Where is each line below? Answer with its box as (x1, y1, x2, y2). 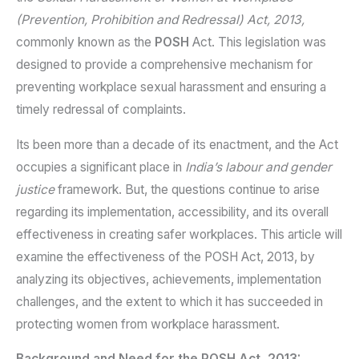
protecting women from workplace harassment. (16, 316, 280, 332)
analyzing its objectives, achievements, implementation (16, 271, 321, 287)
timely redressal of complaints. (16, 102, 186, 118)
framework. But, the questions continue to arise (54, 181, 320, 197)
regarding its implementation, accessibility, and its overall (16, 204, 329, 220)
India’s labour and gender (185, 159, 332, 175)
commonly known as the (16, 34, 155, 50)
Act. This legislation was (189, 34, 326, 50)
